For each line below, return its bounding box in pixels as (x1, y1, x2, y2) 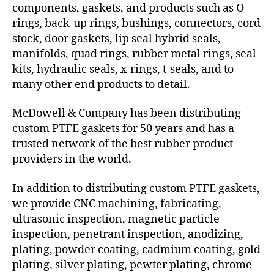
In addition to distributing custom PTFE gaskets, (12, 181, 260, 196)
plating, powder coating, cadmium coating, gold (12, 242, 261, 257)
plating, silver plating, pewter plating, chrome (12, 257, 252, 272)
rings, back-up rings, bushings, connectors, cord (12, 16, 261, 31)
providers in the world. (12, 152, 131, 167)
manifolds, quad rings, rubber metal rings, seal (12, 46, 256, 61)
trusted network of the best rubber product (12, 137, 233, 152)
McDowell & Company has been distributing (12, 106, 241, 121)
